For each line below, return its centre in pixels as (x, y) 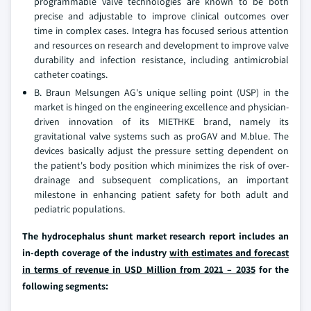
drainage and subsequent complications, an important (161, 180)
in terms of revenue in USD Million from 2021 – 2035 (139, 270)
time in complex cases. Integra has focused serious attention (161, 31)
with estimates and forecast (229, 253)
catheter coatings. (71, 75)
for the (272, 270)
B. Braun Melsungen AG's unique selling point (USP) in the (161, 93)
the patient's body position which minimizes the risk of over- (161, 166)
